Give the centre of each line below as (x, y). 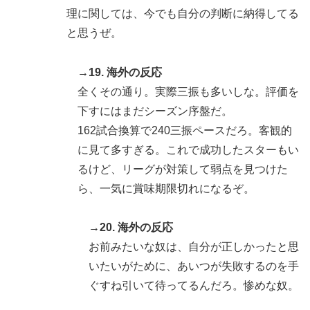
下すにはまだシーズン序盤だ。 (155, 111)
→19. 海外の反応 (120, 72)
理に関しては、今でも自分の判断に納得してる (183, 13)
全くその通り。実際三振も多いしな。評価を (188, 91)
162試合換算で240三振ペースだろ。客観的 (185, 130)
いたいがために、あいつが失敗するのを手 (194, 266)
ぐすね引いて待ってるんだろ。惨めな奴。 (194, 286)
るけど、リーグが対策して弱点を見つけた (183, 169)
